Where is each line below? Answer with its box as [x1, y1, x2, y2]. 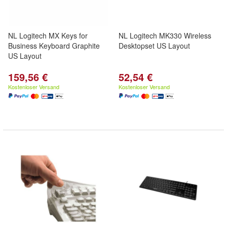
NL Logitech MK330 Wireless [119, 30, 211, 41]
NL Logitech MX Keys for [8, 30, 88, 41]
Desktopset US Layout [119, 41, 190, 51]
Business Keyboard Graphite [8, 41, 100, 51]
